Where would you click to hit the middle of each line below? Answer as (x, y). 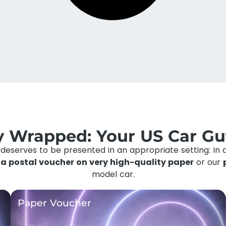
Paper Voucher (54, 203)
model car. (113, 174)
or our (208, 162)
